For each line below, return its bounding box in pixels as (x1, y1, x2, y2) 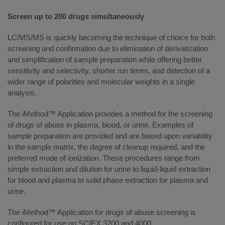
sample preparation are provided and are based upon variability (8, 131, 212, 140)
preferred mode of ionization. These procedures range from (8, 153, 200, 162)
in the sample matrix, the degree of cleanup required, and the (8, 142, 205, 151)
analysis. (8, 88, 37, 97)
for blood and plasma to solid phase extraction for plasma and (8, 175, 208, 184)
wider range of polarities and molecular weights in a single (8, 77, 195, 86)
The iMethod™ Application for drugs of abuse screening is (8, 207, 196, 216)
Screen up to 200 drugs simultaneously (8, 12, 144, 21)
